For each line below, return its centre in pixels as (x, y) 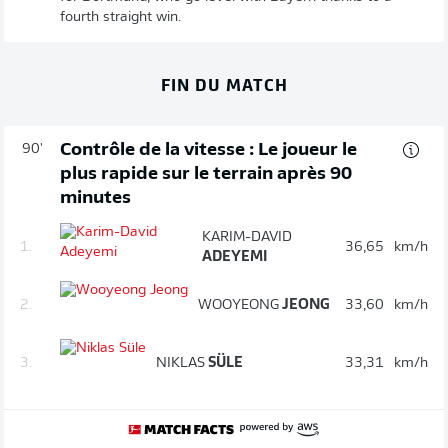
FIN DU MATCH (224, 83)
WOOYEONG (238, 305)
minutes (95, 198)
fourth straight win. (120, 17)
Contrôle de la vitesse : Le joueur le (208, 150)
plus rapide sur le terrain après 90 (206, 174)
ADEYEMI (235, 257)
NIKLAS (180, 363)
